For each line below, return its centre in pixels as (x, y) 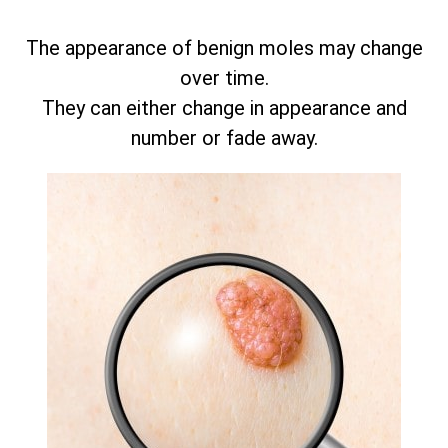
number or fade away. (224, 138)
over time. (224, 78)
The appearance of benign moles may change (224, 48)
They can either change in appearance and (224, 108)
